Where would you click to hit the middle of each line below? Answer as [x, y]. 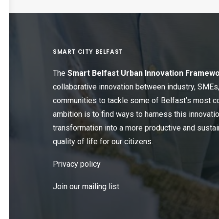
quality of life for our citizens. [103, 142]
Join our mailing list [86, 186]
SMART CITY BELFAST [88, 52]
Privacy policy [77, 164]
